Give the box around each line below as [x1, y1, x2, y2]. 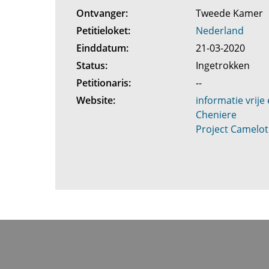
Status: [76, 59, 107, 72]
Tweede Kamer [196, 7, 266, 20]
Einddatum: [76, 41, 128, 55]
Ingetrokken [196, 59, 253, 72]
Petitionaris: [76, 76, 131, 89]
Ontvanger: [76, 7, 128, 20]
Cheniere [196, 108, 237, 121]
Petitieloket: [76, 24, 130, 37]
